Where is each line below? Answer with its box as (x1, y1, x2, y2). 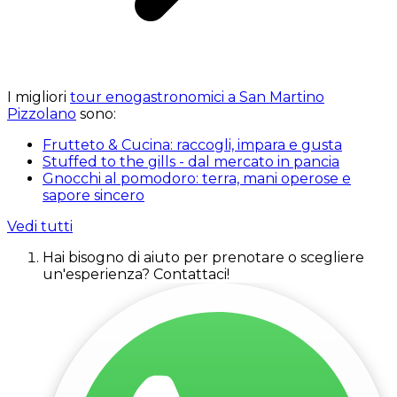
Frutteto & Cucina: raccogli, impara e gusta (43, 136, 342, 153)
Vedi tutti (7, 217, 73, 235)
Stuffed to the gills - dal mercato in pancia (43, 152, 339, 170)
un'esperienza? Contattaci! (43, 265, 230, 283)
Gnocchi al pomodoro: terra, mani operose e (43, 169, 351, 187)
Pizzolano (7, 105, 76, 122)
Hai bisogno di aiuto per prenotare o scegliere (43, 248, 364, 266)
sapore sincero (43, 186, 144, 204)
